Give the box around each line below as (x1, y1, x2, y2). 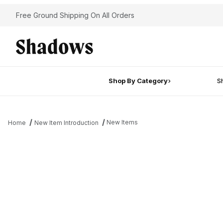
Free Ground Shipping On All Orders (16, 11, 134, 19)
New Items (107, 118, 138, 126)
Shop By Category (108, 77, 168, 85)
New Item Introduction (34, 118, 99, 126)
